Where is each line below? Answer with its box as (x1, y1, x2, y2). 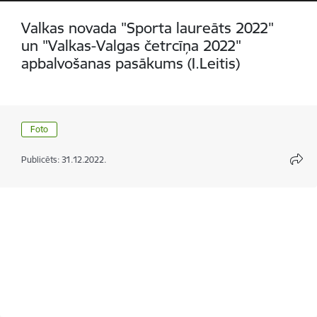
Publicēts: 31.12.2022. (21, 154, 106, 165)
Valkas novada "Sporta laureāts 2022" (21, 18, 274, 38)
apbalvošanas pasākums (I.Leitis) (21, 54, 240, 73)
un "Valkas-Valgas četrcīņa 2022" (21, 36, 241, 55)
